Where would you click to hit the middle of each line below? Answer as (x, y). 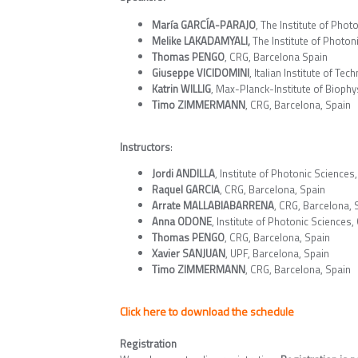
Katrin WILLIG (181, 89)
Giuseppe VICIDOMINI (200, 73)
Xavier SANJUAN (188, 253)
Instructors (145, 147)
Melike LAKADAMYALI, (202, 41)
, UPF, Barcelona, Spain (277, 253)
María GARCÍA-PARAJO (203, 25)
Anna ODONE (181, 221)
